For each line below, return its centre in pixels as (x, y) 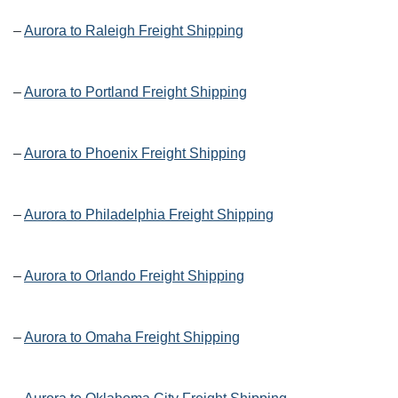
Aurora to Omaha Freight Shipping (132, 338)
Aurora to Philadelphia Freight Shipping (149, 215)
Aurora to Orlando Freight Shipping (134, 276)
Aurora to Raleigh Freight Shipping (134, 31)
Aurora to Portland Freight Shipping (135, 92)
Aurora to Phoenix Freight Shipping (135, 154)
